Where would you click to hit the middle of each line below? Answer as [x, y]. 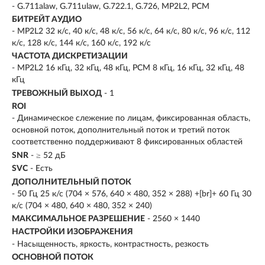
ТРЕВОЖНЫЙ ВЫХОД [57, 93]
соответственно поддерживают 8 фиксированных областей [127, 142]
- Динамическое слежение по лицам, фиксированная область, [131, 119]
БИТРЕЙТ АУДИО [47, 19]
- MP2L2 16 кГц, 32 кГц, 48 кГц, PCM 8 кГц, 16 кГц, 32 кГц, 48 [128, 68]
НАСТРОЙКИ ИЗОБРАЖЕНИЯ [72, 232]
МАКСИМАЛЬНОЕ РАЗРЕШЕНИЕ [78, 219]
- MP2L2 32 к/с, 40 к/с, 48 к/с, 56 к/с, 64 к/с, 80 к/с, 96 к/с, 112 [131, 31]
